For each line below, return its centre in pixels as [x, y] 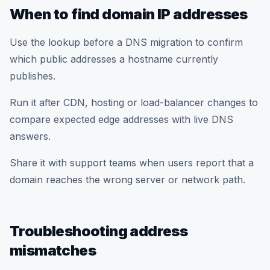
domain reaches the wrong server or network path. [127, 180]
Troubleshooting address [99, 231]
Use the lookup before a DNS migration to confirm [126, 42]
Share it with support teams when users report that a [132, 163]
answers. [30, 136]
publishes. [33, 76]
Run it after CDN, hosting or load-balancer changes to [134, 102]
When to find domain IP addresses [129, 14]
